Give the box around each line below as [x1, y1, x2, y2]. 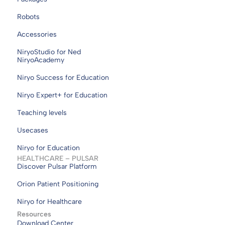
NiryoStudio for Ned [17, 47, 81, 56]
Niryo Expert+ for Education [17, 90, 107, 99]
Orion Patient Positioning [17, 179, 98, 188]
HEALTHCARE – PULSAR [17, 154, 98, 163]
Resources [17, 209, 51, 218]
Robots [17, 12, 40, 21]
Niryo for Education [17, 143, 80, 152]
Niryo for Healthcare [17, 197, 82, 206]
